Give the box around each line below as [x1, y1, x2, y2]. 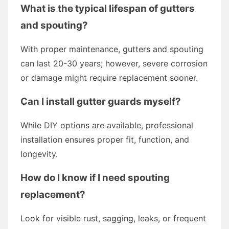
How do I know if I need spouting [20, 171, 170, 184]
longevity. [20, 148, 58, 159]
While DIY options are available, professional [20, 120, 193, 130]
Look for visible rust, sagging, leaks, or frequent [20, 213, 206, 223]
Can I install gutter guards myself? [20, 95, 181, 107]
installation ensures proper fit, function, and [20, 134, 189, 145]
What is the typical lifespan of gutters [20, 2, 195, 14]
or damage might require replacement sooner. [20, 72, 198, 83]
